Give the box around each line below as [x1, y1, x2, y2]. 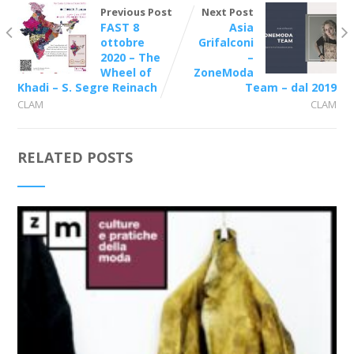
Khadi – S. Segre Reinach [17, 79, 157, 95]
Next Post [201, 4, 254, 19]
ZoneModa [194, 64, 254, 80]
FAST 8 [100, 19, 139, 35]
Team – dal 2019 [245, 79, 337, 95]
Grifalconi [198, 34, 254, 50]
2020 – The [100, 49, 160, 65]
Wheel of [100, 64, 152, 80]
